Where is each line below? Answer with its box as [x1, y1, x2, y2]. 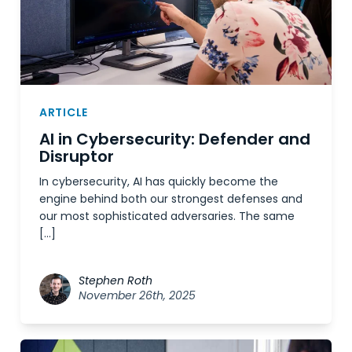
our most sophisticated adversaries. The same [39, 207, 295, 224]
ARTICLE [39, 104, 88, 120]
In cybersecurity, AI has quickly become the [39, 173, 278, 189]
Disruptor [39, 145, 114, 167]
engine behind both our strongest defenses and [39, 190, 302, 207]
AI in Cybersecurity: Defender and [39, 127, 310, 150]
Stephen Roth [79, 272, 152, 288]
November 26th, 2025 [79, 287, 196, 303]
